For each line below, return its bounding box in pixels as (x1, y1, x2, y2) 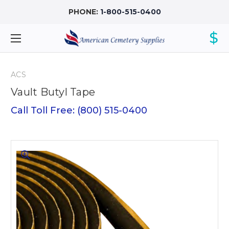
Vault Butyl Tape (11, 85, 95, 98)
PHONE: (68, 7, 100, 16)
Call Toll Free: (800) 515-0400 (11, 104, 147, 116)
